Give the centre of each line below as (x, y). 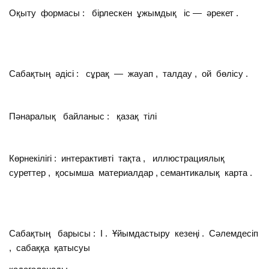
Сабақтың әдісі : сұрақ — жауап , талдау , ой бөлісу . (129, 73)
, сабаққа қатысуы (50, 248)
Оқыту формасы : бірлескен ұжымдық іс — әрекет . (124, 13)
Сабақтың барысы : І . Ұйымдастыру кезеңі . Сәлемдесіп (134, 234)
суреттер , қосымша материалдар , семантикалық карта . (131, 173)
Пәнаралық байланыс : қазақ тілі (83, 116)
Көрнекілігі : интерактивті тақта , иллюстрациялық (118, 159)
